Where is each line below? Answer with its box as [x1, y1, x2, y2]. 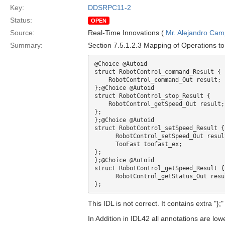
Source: [10, 29, 35, 37]
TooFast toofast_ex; [94, 141, 116, 148]
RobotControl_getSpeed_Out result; [94, 100, 108, 107]
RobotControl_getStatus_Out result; [94, 173, 116, 180]
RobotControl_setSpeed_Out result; [94, 133, 116, 140]
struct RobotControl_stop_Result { [94, 92, 214, 99]
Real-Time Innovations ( [88, 29, 166, 37]
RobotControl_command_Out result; [94, 76, 108, 83]
